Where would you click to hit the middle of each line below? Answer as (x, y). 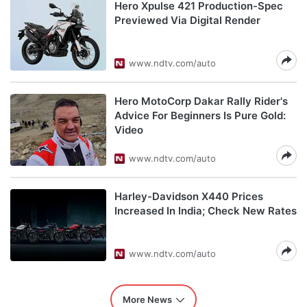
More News (147, 299)
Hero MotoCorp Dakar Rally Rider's (201, 101)
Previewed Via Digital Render (187, 20)
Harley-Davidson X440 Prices (189, 196)
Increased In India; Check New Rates (206, 211)
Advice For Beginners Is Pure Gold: (200, 115)
